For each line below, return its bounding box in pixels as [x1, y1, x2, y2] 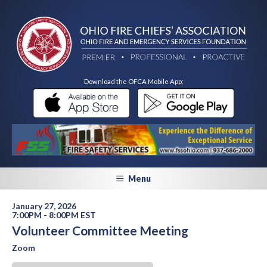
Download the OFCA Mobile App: [83, 77, 184, 86]
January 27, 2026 [12, 201, 76, 212]
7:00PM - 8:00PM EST [12, 210, 96, 221]
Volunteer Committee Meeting [12, 223, 188, 238]
